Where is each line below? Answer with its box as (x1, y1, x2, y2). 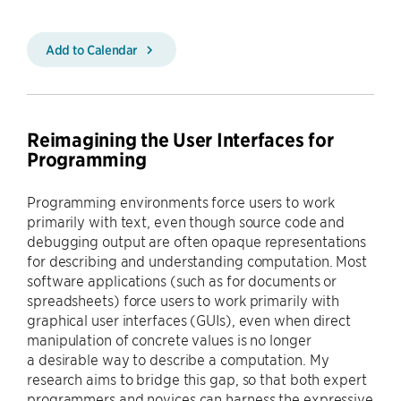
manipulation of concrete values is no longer (27, 330, 311, 348)
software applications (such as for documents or (27, 271, 337, 289)
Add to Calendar (46, 41, 141, 57)
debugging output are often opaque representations (27, 232, 367, 250)
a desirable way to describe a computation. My (27, 350, 329, 368)
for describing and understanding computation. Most (27, 252, 367, 269)
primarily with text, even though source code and (27, 212, 346, 230)
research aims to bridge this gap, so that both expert (27, 370, 367, 388)
